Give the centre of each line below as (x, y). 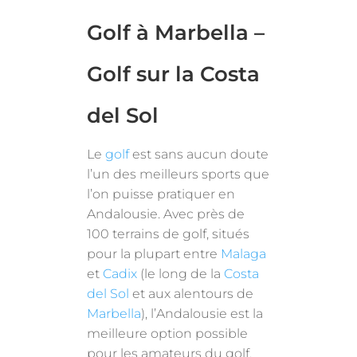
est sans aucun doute (199, 154)
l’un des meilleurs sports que (178, 174)
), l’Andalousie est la (202, 313)
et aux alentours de (192, 293)
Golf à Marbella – (176, 32)
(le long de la (181, 273)
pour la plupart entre (154, 253)
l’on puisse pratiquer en (161, 194)
